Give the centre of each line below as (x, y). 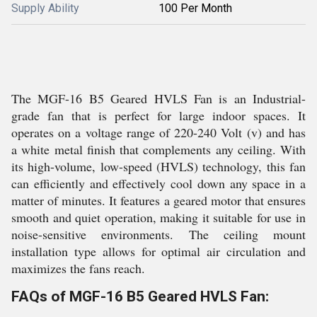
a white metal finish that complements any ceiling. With (158, 149)
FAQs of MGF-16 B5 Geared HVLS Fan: (140, 296)
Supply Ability (45, 8)
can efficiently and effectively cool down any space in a (158, 183)
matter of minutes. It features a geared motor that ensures (158, 200)
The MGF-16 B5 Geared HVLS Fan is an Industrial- (158, 98)
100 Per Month (195, 8)
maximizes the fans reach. (78, 268)
